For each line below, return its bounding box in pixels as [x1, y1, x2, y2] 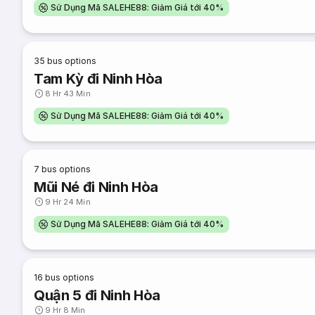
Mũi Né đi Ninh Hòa [34, 179, 159, 195]
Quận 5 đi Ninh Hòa [34, 287, 161, 304]
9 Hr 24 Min [45, 197, 91, 207]
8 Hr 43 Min [45, 89, 91, 98]
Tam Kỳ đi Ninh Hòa [34, 70, 163, 87]
